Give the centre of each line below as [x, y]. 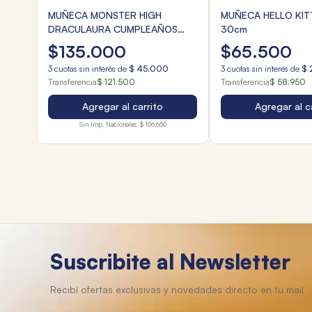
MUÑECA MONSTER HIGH [105, 15]
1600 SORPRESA [86, 43]
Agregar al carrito [123, 107]
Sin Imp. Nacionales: [108, 125]
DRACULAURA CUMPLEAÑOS [113, 29]
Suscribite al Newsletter [170, 262]
